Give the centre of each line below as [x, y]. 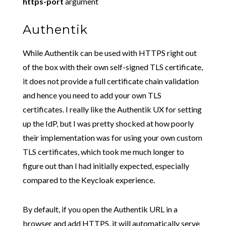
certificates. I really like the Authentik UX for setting [112, 109]
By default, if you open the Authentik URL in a [100, 209]
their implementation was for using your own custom [112, 137]
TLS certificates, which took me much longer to [103, 152]
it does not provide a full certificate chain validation [110, 81]
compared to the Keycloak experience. [89, 180]
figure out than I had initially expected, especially [106, 166]
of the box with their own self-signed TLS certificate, [112, 67]
